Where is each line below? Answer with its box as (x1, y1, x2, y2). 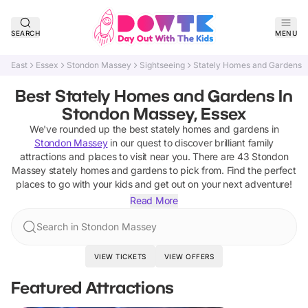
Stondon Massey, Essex (62, 103, 246, 123)
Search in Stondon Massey (36, 221, 157, 232)
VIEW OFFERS (164, 252, 214, 261)
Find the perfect (226, 164, 296, 176)
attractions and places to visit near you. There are (19, 151, 237, 162)
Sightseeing (140, 60, 185, 70)
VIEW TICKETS (93, 252, 146, 261)
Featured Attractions (11, 277, 174, 297)
